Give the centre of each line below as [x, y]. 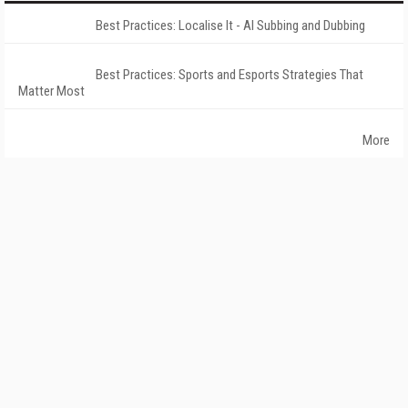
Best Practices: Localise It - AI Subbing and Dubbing [230, 25]
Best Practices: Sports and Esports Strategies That [229, 75]
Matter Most [51, 91]
